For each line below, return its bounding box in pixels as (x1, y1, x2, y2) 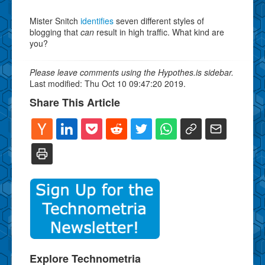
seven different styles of (114, 14, 204, 27)
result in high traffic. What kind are (94, 25, 224, 38)
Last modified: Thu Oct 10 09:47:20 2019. (30, 77, 186, 89)
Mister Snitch (30, 14, 80, 27)
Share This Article (30, 94, 120, 110)
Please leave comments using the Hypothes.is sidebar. (30, 66, 234, 78)
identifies (80, 14, 114, 27)
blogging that (30, 25, 80, 38)
